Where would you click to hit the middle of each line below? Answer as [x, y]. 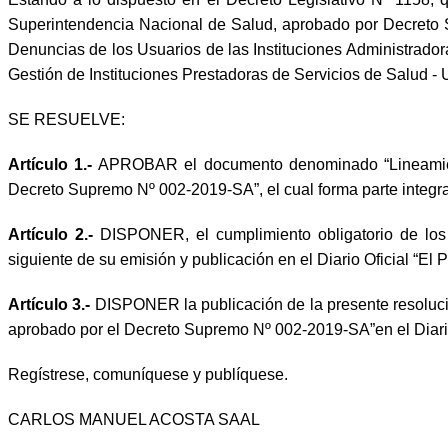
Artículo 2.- [54, 235]
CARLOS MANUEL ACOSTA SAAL [134, 420]
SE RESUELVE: [66, 120]
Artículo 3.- [51, 305]
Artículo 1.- [53, 165]
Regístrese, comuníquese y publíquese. [148, 375]
